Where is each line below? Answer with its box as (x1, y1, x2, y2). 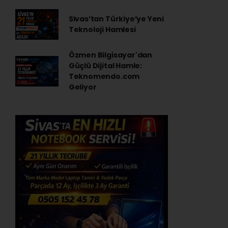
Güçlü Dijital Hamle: (68, 61, 142, 71)
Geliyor (68, 82, 97, 92)
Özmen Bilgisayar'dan (68, 50, 152, 60)
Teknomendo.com (68, 71, 140, 81)
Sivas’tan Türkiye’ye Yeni (68, 14, 164, 24)
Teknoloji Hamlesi (68, 24, 136, 35)
